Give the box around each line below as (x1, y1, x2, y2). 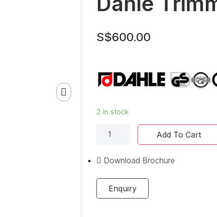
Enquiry (108, 184, 137, 194)
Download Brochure (103, 155, 175, 166)
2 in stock (96, 107, 129, 116)
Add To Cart (156, 130, 201, 140)
